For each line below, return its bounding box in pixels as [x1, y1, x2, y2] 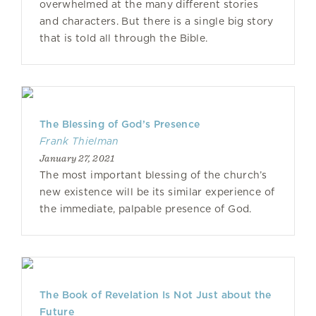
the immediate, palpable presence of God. [39, 203, 252, 214]
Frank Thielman [39, 135, 119, 147]
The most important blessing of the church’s [39, 169, 267, 181]
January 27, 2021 [39, 152, 115, 164]
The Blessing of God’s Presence [39, 119, 200, 130]
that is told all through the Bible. [39, 32, 208, 44]
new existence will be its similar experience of [39, 186, 275, 197]
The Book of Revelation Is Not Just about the [39, 289, 272, 300]
